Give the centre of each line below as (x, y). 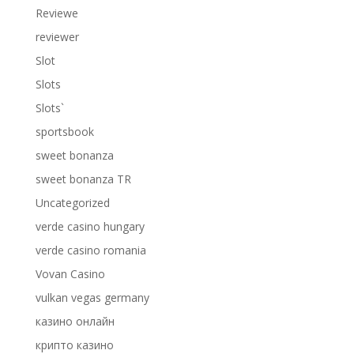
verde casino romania (90, 250)
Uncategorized (72, 203)
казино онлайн (75, 321)
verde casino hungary (90, 226)
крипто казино (74, 345)
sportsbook (64, 132)
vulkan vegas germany (92, 298)
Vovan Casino (70, 274)
